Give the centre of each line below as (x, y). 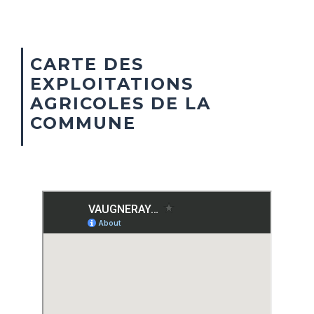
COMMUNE (83, 123)
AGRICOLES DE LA (121, 103)
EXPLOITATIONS (112, 83)
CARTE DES (87, 64)
